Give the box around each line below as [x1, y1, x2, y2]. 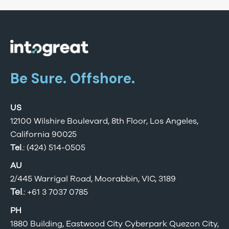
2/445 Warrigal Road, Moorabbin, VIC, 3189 [10, 173, 176, 185]
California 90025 [10, 128, 77, 140]
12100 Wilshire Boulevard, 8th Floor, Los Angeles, [10, 115, 198, 127]
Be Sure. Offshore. [10, 69, 135, 88]
